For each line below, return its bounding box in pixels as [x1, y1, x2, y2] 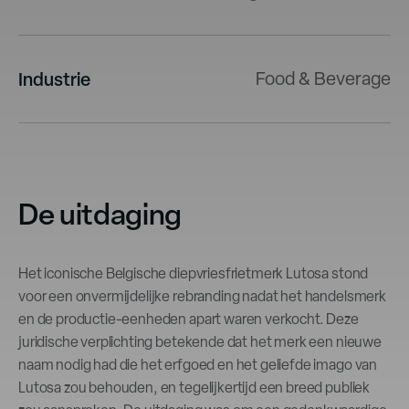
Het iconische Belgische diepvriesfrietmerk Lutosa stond [18, 263, 369, 283]
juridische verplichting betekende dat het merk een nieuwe [18, 331, 382, 351]
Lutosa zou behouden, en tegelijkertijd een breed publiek [18, 377, 371, 397]
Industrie [18, 66, 90, 91]
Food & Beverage [256, 66, 391, 90]
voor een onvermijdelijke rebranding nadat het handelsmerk [18, 286, 386, 306]
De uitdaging [18, 194, 183, 234]
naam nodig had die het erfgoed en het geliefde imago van [18, 354, 378, 374]
